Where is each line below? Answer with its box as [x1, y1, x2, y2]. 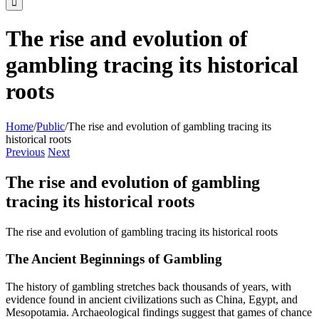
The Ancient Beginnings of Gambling [6, 251, 222, 267]
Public [36, 120, 65, 132]
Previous [6, 145, 45, 158]
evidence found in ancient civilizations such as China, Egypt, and [6, 293, 298, 306]
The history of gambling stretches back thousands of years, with [6, 281, 291, 293]
